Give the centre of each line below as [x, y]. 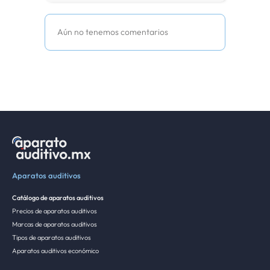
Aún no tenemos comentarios [113, 32]
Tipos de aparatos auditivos [52, 237]
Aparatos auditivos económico [55, 250]
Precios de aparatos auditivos [55, 211]
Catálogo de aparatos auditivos [58, 197]
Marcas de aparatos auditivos [55, 224]
